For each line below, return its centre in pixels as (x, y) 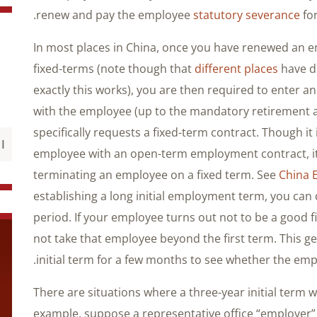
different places (236, 68)
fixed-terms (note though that (114, 68)
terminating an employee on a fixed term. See (156, 174)
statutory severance (247, 15)
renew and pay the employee (115, 15)
